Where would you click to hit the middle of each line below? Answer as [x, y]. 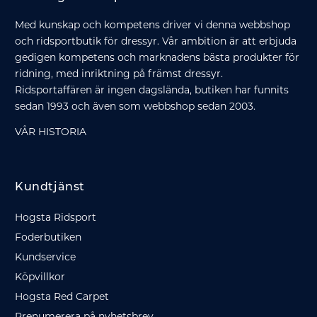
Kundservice [45, 257]
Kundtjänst [50, 188]
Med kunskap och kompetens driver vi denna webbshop [152, 25]
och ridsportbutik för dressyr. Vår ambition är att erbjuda [156, 41]
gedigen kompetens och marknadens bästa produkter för [157, 57]
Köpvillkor [40, 277]
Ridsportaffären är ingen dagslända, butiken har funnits [152, 90]
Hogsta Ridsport [56, 217]
